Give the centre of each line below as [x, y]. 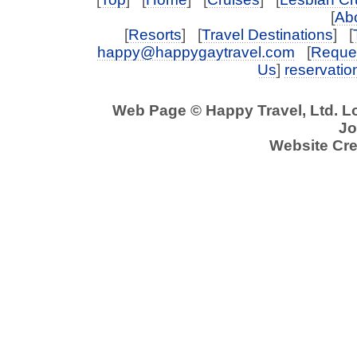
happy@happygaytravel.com [196, 52]
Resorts [155, 35]
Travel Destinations [267, 35]
